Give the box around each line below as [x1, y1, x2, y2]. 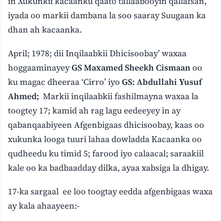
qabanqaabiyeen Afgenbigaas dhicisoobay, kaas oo [8, 118, 205, 131]
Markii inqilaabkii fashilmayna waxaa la [41, 90, 199, 102]
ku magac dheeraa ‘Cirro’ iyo [8, 75, 122, 88]
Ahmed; [8, 90, 41, 102]
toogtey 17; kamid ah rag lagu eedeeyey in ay [8, 104, 181, 116]
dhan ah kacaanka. [8, 24, 82, 36]
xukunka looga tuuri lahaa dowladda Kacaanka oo [8, 133, 202, 145]
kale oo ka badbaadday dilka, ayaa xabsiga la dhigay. [8, 161, 210, 174]
